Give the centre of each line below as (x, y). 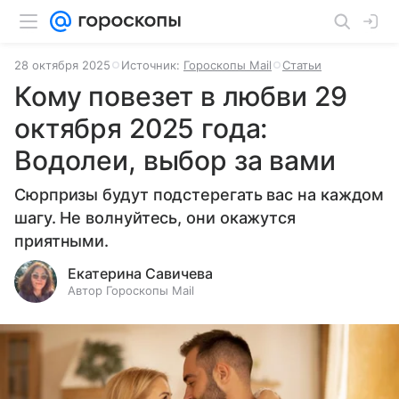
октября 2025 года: (141, 128)
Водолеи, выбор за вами (175, 160)
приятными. (62, 241)
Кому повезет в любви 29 (181, 96)
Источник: (152, 65)
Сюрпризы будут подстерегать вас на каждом (199, 195)
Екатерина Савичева (140, 273)
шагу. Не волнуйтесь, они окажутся (155, 218)
